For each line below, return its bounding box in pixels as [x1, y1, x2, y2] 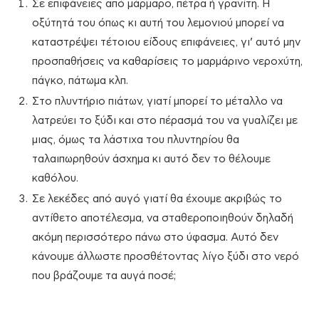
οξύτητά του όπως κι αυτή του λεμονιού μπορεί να [32, 18, 284, 29]
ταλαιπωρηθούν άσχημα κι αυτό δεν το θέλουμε [32, 154, 271, 165]
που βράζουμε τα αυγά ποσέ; [32, 271, 176, 282]
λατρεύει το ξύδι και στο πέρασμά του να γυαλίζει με [32, 115, 298, 127]
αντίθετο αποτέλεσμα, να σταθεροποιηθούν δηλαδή [32, 213, 293, 224]
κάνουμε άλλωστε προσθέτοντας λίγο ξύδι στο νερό [32, 251, 299, 263]
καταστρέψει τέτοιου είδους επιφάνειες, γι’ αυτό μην [32, 37, 300, 48]
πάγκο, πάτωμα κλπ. [32, 75, 128, 87]
